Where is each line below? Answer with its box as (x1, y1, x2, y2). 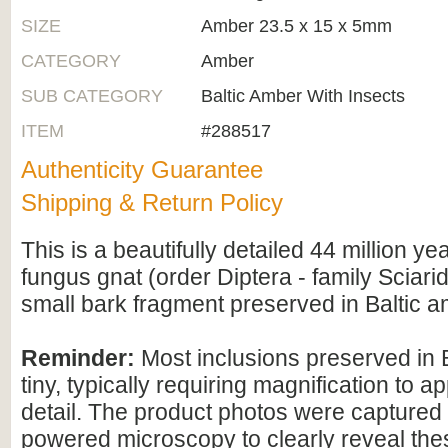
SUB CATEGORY (21, 86, 163, 106)
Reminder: (21, 345, 141, 371)
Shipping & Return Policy (21, 189, 283, 216)
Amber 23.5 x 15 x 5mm (201, 16, 392, 36)
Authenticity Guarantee (21, 156, 263, 183)
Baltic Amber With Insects (201, 86, 405, 106)
